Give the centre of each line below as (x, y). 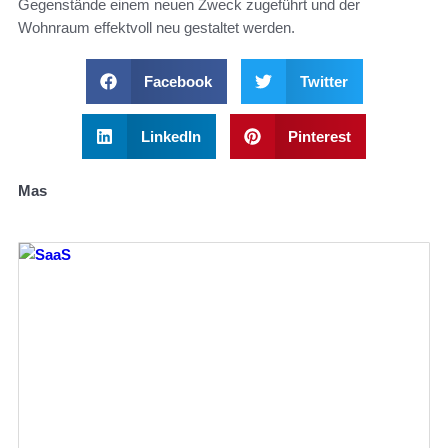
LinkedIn (170, 136)
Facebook (178, 81)
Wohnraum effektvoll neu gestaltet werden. (156, 27)
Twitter (323, 81)
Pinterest (319, 136)
